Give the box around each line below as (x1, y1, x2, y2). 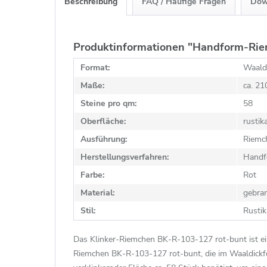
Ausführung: (80, 133, 127, 145)
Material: (80, 187, 114, 198)
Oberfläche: (80, 116, 126, 127)
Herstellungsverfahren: (80, 151, 169, 163)
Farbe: (80, 169, 104, 181)
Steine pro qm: (80, 98, 136, 109)
